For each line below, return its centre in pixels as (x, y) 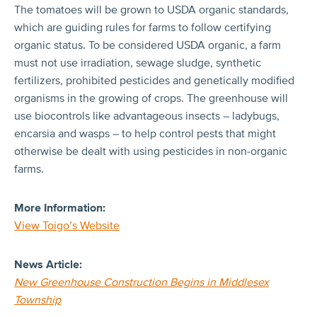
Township (38, 300)
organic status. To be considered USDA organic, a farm (148, 45)
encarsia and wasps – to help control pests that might (145, 133)
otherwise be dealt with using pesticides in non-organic (151, 151)
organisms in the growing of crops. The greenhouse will (151, 98)
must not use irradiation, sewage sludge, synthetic (138, 63)
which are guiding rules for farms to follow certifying (143, 27)
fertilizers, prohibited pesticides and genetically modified (154, 80)
